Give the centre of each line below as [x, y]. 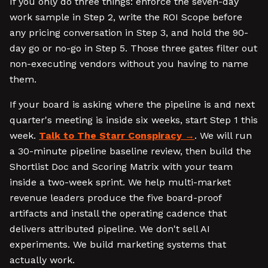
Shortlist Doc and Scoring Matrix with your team [121, 167]
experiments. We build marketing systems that [118, 244]
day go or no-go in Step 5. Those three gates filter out [133, 48]
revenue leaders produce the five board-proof [115, 198]
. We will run [223, 135]
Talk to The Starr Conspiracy [110, 135]
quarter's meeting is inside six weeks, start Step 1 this [134, 120]
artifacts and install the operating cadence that [118, 213]
